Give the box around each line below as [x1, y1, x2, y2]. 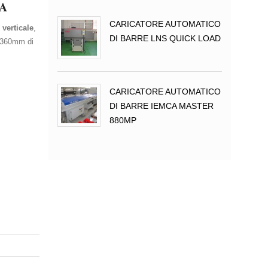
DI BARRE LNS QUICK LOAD [109, 33, 221, 43]
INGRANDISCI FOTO [45, 123, 120, 132]
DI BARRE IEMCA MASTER [109, 101, 214, 111]
